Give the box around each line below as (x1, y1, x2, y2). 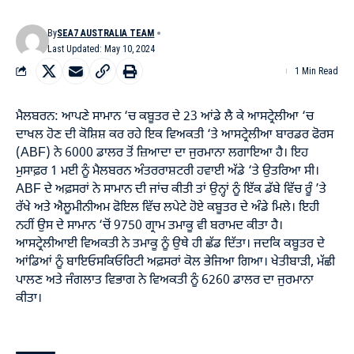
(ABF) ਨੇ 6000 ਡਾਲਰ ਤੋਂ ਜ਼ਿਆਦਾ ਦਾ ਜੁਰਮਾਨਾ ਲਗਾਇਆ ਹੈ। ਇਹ (16, 145, 308, 161)
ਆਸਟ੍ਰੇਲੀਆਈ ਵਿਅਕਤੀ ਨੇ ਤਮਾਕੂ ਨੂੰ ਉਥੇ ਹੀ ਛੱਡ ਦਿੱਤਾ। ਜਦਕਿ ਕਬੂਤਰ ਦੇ (16, 235, 325, 252)
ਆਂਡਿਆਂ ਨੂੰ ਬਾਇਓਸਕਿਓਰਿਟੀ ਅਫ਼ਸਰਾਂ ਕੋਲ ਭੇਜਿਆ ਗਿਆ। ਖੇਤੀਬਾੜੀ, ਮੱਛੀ (16, 254, 335, 270)
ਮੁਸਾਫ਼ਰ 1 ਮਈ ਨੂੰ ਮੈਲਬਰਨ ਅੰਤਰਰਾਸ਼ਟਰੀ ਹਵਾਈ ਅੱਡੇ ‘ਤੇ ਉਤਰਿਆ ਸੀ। (16, 163, 319, 179)
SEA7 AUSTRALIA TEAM (57, 27, 155, 39)
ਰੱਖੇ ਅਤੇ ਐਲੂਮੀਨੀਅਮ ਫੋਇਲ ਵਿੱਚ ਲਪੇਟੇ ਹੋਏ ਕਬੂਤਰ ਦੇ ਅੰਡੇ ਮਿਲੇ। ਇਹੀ (16, 199, 319, 216)
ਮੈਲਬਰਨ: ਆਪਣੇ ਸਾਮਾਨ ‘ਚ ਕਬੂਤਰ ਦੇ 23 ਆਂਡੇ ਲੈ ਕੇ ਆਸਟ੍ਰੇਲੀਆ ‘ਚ (16, 108, 314, 125)
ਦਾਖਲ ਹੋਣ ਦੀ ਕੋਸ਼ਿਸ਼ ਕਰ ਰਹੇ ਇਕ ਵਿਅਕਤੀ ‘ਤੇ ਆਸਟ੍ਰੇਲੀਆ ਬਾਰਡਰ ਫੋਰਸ (16, 126, 333, 143)
